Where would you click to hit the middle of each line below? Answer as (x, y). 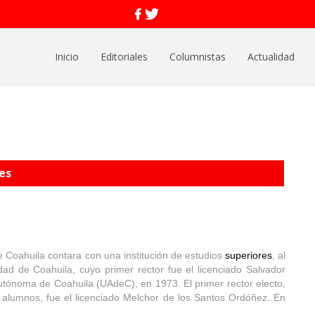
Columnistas (198, 57)
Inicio (67, 57)
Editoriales (124, 57)
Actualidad (271, 57)
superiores (248, 255)
